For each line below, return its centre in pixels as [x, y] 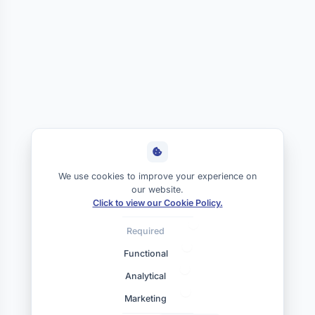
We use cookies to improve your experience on [157, 176]
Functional [146, 253]
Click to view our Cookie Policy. [157, 203]
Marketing [146, 298]
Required [146, 231]
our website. [157, 189]
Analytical [146, 276]
